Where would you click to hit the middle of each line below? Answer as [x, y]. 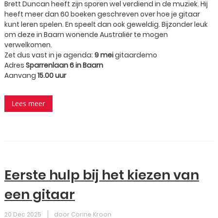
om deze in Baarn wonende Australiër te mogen [86, 35]
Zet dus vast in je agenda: [49, 55]
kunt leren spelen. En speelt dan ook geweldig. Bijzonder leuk [106, 24]
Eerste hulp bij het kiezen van [102, 175]
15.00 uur [52, 75]
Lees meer [28, 103]
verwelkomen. [28, 45]
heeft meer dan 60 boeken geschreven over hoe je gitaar [102, 14]
